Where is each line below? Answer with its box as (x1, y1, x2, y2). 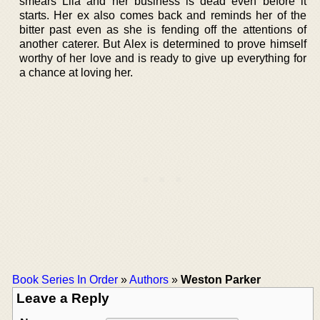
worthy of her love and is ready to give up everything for (19, 51, 306, 64)
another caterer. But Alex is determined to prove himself (19, 37, 306, 50)
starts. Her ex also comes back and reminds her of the (19, 9, 306, 21)
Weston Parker (181, 273, 261, 286)
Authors (129, 273, 169, 286)
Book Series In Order (12, 273, 118, 286)
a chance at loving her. (19, 66, 133, 79)
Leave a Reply (16, 290, 109, 306)
